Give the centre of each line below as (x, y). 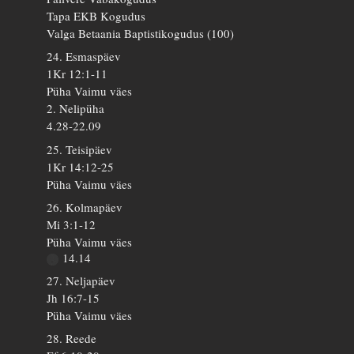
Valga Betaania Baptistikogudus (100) (141, 33)
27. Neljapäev (81, 280)
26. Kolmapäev (85, 207)
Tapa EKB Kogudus (96, 15)
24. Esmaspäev (84, 56)
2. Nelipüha (76, 109)
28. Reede (72, 339)
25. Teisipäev (80, 149)
